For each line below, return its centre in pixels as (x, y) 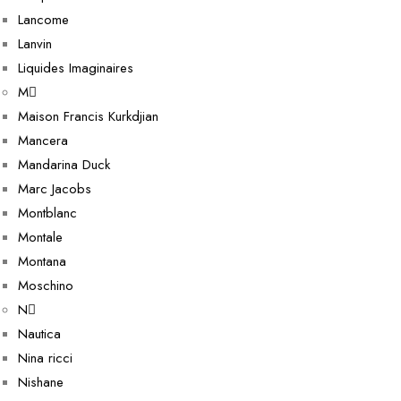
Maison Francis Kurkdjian (88, 116)
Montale (40, 237)
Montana (42, 261)
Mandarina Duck (64, 165)
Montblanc (47, 213)
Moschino (46, 286)
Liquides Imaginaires (76, 68)
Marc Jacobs (55, 189)
